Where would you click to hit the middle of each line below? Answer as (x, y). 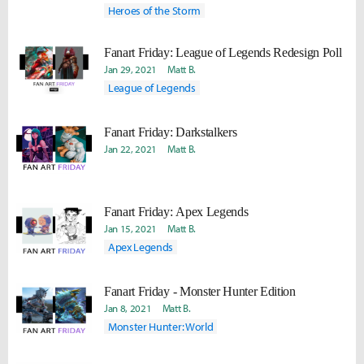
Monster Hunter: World (161, 327)
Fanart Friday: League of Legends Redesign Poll (223, 52)
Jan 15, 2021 (131, 228)
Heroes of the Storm (154, 11)
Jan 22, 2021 (131, 149)
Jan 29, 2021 (131, 69)
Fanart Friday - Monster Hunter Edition (200, 291)
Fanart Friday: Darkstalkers (171, 132)
